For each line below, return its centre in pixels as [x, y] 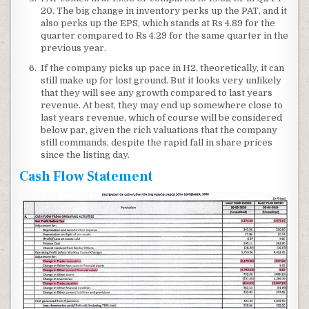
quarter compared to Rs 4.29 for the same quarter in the [165, 36]
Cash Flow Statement [87, 176]
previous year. [74, 48]
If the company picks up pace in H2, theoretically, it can [163, 68]
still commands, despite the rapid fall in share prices [157, 142]
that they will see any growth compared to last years [157, 92]
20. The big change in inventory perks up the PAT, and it [164, 11]
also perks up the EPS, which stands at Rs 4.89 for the [158, 23]
